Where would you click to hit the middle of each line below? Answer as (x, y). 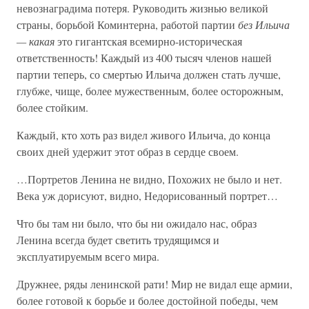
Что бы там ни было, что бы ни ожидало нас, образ (137, 223)
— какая (37, 41)
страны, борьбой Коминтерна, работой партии (127, 24)
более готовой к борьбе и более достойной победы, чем (147, 300)
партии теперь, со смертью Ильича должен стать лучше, (149, 74)
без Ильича (264, 24)
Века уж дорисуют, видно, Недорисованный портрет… (147, 196)
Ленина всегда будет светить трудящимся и (118, 240)
